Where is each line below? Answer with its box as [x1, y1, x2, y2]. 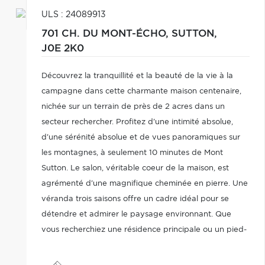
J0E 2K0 [41, 44, 84, 53]
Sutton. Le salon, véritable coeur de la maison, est [41, 164, 229, 172]
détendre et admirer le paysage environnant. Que [41, 211, 231, 218]
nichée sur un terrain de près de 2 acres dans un [41, 103, 225, 111]
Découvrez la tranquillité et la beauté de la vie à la [41, 72, 233, 80]
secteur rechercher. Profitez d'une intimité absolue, [41, 118, 233, 126]
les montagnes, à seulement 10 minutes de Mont [41, 149, 223, 157]
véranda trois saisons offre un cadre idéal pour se [41, 195, 229, 203]
